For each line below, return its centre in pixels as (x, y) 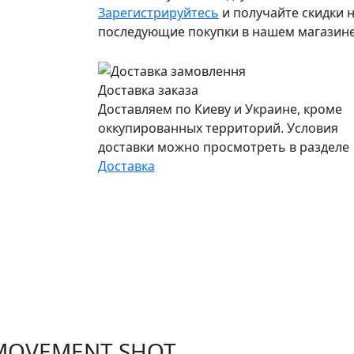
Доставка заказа (148, 90)
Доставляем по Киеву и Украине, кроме (220, 109)
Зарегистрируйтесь (158, 13)
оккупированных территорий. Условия (218, 128)
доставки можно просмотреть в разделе (224, 147)
